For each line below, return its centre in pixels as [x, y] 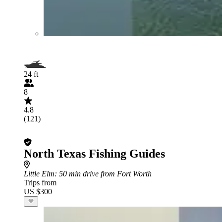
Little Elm [39, 173]
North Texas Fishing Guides [94, 153]
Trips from [40, 182]
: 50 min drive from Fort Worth [103, 173]
